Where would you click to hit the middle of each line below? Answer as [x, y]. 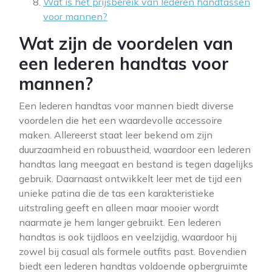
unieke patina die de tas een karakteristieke [117, 193]
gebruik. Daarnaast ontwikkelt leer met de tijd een [130, 178]
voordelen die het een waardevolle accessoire [121, 120]
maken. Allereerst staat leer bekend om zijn [116, 135]
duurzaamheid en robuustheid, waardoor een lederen [135, 149]
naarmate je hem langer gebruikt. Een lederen [120, 222]
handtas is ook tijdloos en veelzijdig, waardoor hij [128, 237]
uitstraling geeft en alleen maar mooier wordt [119, 208]
